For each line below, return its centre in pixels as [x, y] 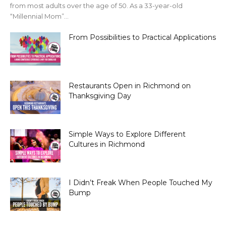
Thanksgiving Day [100, 96]
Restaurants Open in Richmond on [130, 86]
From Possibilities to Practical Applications [142, 37]
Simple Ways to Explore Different [127, 134]
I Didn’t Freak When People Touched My [140, 182]
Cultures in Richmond [107, 144]
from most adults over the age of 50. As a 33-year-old [96, 5]
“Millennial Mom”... [39, 16]
